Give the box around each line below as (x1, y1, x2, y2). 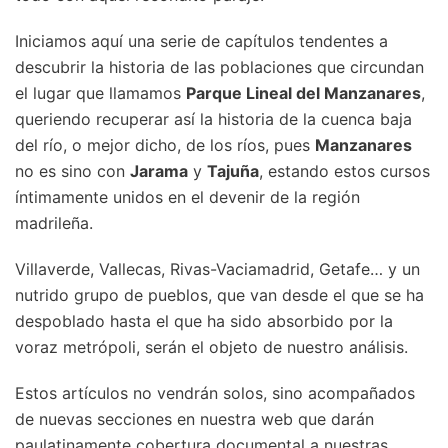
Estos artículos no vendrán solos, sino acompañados (15, 383, 415, 403)
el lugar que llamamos (15, 83, 186, 103)
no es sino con (15, 161, 130, 181)
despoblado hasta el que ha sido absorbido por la (15, 311, 393, 331)
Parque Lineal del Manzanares (186, 83, 421, 103)
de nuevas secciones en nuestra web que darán (15, 409, 374, 429)
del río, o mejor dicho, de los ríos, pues (15, 135, 315, 155)
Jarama (130, 161, 188, 181)
